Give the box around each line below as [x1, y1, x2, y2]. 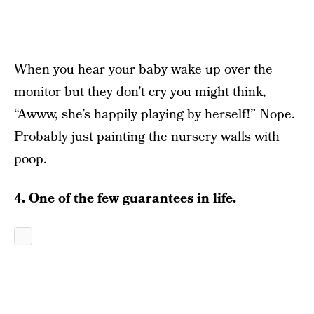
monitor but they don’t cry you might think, [14, 83, 266, 102]
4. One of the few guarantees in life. [14, 189, 236, 208]
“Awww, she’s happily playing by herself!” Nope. [14, 105, 295, 124]
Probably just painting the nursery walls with [14, 128, 280, 146]
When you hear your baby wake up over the [14, 60, 273, 79]
